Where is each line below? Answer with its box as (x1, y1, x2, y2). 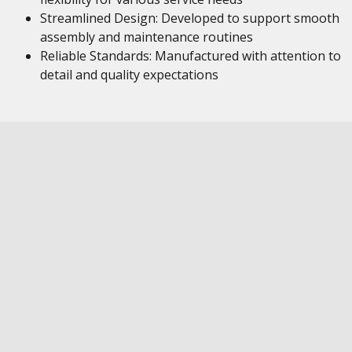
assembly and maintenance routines (39, 28, 253, 46)
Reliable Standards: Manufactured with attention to (39, 47, 341, 64)
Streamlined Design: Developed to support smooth (39, 9, 339, 27)
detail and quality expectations (39, 66, 218, 83)
